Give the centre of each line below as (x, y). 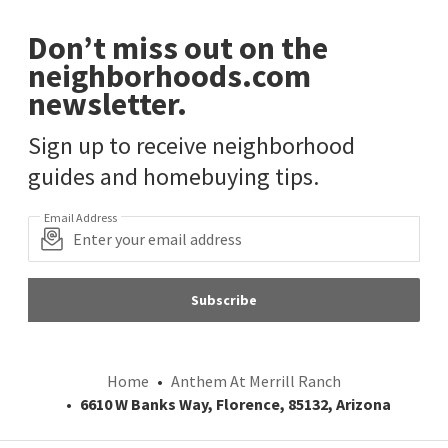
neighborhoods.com (169, 75)
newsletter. (107, 103)
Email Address (80, 217)
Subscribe (224, 299)
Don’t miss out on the (178, 47)
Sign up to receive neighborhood (191, 145)
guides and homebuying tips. (173, 176)
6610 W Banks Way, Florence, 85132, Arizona (235, 403)
